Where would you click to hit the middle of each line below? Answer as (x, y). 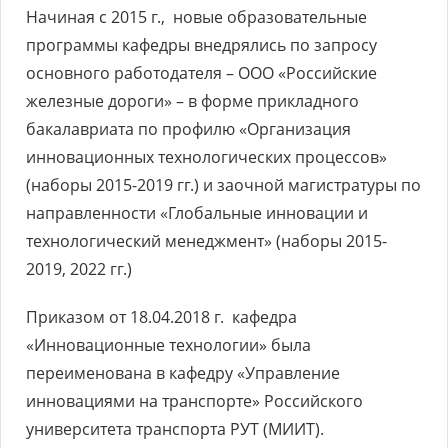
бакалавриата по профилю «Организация (188, 129)
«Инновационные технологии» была (168, 345)
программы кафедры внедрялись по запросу (201, 45)
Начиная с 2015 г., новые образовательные (196, 17)
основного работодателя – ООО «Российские (201, 73)
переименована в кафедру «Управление (183, 373)
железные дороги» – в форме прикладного (192, 101)
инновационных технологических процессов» (206, 157)
